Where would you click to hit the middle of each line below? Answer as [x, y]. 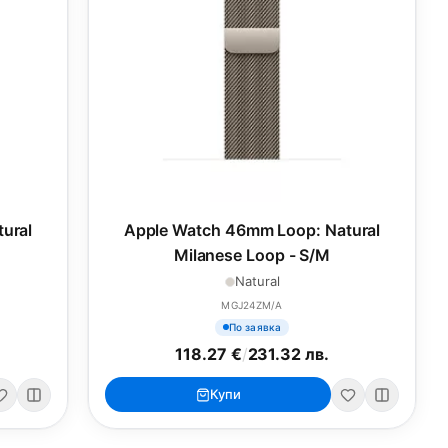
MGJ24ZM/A [252, 305]
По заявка [255, 326]
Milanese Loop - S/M [252, 255]
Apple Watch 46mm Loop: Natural [252, 230]
